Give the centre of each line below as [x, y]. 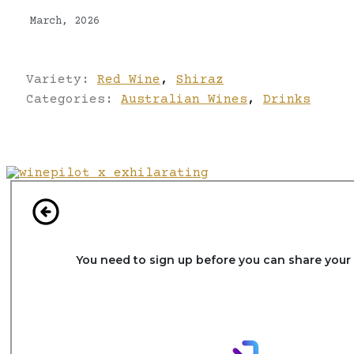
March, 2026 [65, 21]
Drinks [287, 99]
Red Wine [129, 79]
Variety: [62, 79]
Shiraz [200, 79]
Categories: [73, 99]
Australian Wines [184, 99]
